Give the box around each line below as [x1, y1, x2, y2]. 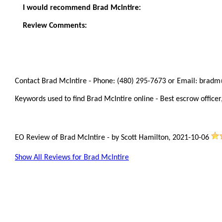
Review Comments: [23, 22, 87, 30]
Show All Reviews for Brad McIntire [15, 154, 129, 162]
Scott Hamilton [121, 134, 168, 142]
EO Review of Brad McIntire [15, 134, 107, 142]
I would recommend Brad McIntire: [23, 4, 141, 12]
